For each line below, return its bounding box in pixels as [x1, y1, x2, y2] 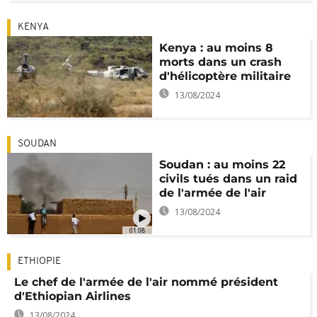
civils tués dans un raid [159, 172, 298, 186]
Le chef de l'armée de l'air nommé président [14, 275, 278, 289]
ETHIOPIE [18, 255, 61, 267]
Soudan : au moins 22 [159, 158, 286, 172]
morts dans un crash [159, 54, 282, 69]
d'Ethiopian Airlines [14, 289, 131, 303]
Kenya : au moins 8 [159, 40, 274, 54]
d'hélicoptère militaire [159, 69, 292, 83]
